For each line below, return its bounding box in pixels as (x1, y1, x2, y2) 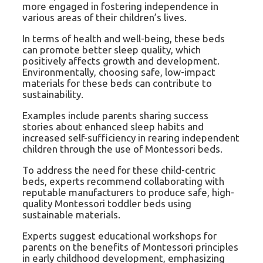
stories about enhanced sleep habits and (22, 120, 204, 132)
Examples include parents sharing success (22, 109, 208, 121)
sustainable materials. (22, 208, 120, 220)
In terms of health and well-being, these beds (22, 32, 225, 44)
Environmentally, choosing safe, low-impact (22, 66, 215, 77)
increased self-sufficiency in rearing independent (22, 131, 240, 143)
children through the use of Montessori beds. (22, 143, 222, 154)
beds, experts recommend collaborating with (22, 175, 224, 187)
